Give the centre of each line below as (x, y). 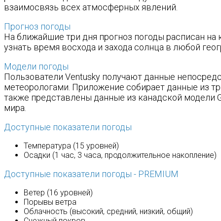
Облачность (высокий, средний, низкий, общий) (108, 211)
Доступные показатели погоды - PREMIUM (91, 174)
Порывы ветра (50, 202)
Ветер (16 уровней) (58, 193)
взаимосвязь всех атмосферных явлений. (91, 7)
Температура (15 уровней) (71, 146)
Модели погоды (36, 66)
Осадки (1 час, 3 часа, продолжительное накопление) (120, 155)
